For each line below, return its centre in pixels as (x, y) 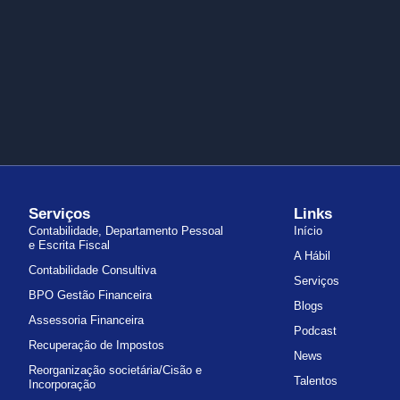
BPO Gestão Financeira (90, 296)
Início (308, 231)
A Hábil (312, 256)
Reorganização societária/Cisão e (115, 371)
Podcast (316, 331)
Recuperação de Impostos (96, 346)
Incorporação (62, 385)
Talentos (316, 381)
